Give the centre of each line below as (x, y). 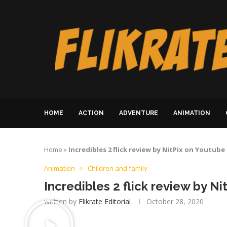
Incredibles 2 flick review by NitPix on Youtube (147, 149)
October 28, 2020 (175, 201)
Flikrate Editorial (105, 201)
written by (61, 201)
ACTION (91, 113)
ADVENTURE (139, 113)
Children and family (118, 168)
